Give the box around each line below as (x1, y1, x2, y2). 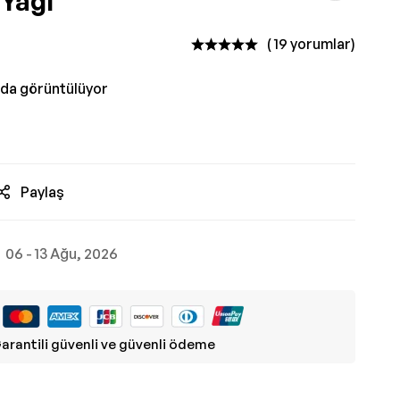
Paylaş (21, 183, 64, 201)
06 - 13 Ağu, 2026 (5, 245, 118, 262)
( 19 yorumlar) (267, 35, 355, 53)
